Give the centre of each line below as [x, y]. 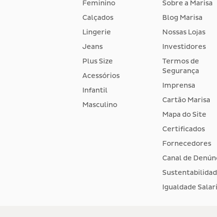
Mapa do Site [184, 115]
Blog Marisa [182, 18]
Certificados [183, 129]
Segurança [180, 71]
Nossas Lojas [184, 32]
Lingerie [97, 32]
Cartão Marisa [186, 100]
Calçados [98, 18]
